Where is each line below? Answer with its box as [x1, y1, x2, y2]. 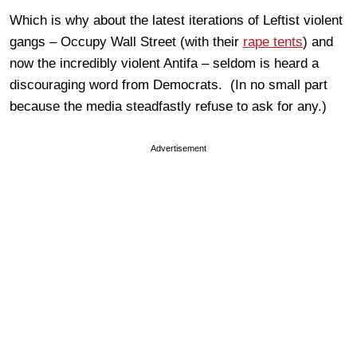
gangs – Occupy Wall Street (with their [10, 33, 243, 49]
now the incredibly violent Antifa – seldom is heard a [10, 55, 319, 71]
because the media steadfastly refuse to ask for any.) [10, 98, 327, 114]
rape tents [243, 33, 303, 49]
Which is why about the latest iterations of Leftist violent [10, 12, 343, 28]
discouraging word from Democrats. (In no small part [10, 76, 328, 92]
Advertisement [151, 143, 206, 153]
